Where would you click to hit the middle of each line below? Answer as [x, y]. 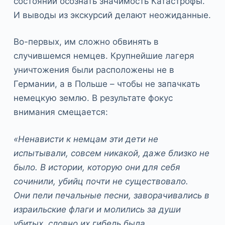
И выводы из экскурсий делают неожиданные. [112, 15]
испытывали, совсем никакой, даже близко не [111, 153]
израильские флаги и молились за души [97, 209]
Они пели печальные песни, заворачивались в [111, 195]
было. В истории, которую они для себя [97, 167]
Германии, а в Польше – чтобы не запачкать [106, 84]
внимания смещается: [61, 112]
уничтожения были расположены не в [94, 70]
